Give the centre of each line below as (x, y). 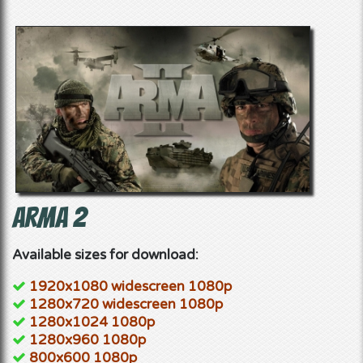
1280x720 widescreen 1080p (126, 304)
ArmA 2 (49, 217)
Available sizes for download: (105, 254)
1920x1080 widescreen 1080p (130, 286)
